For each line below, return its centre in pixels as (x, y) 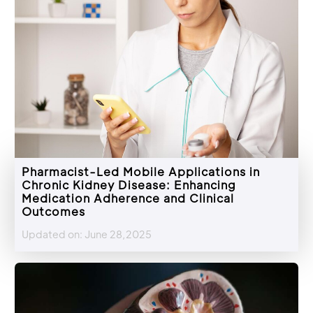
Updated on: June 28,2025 (87, 234)
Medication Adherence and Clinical (128, 198)
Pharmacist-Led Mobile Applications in (141, 172)
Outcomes (53, 212)
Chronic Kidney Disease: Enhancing (129, 185)
